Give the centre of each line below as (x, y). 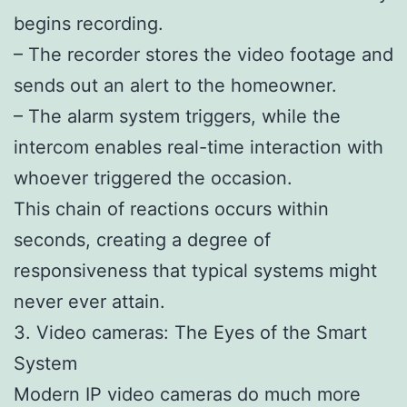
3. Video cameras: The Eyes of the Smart (190, 332)
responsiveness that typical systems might (195, 270)
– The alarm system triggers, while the (177, 116)
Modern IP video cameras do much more (187, 394)
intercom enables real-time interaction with (199, 147)
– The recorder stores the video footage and (203, 54)
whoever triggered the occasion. (153, 178)
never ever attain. (89, 301)
